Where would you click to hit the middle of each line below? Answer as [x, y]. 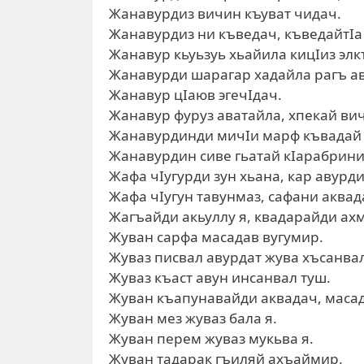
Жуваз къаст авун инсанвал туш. [220, 277]
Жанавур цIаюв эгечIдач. [195, 95]
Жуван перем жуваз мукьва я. [211, 338]
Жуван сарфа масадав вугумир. [216, 237]
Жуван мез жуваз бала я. [193, 318]
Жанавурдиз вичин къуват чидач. [225, 13]
